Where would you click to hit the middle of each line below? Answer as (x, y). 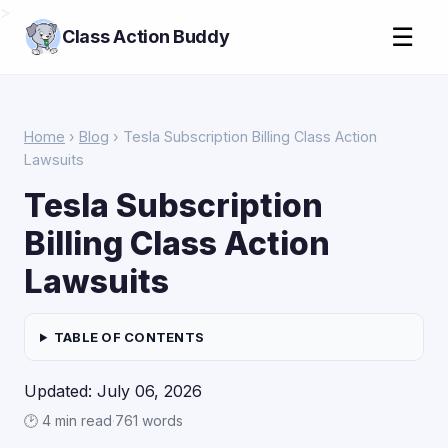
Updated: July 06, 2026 (113, 391)
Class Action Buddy (146, 36)
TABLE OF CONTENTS (129, 337)
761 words (149, 420)
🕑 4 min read (68, 420)
